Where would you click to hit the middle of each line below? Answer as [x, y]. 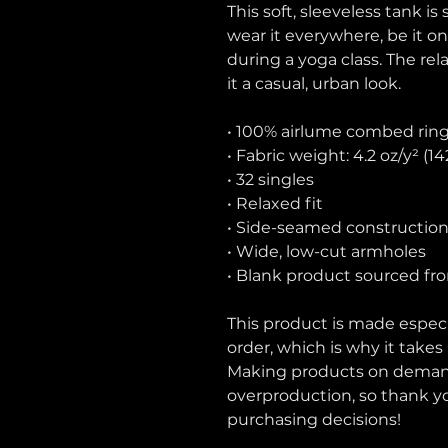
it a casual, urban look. [314, 83]
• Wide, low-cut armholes [326, 251]
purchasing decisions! [314, 419]
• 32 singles [270, 179]
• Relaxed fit [275, 203]
